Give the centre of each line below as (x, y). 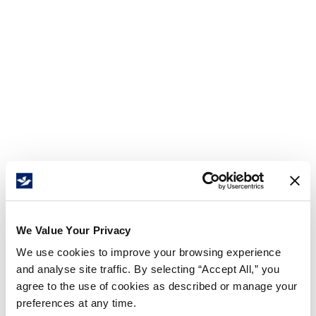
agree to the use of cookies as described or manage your (157, 286)
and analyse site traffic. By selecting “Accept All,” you (148, 269)
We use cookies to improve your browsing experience (148, 253)
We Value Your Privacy (74, 230)
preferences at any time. (76, 303)
